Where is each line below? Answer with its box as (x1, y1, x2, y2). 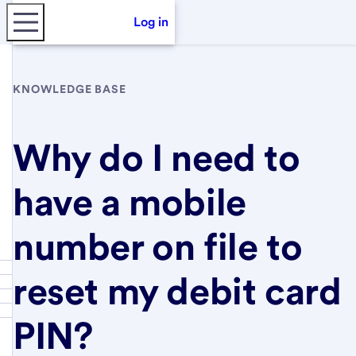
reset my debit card (13, 268, 342, 313)
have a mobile (13, 179, 246, 224)
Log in (133, 14, 168, 29)
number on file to (13, 223, 303, 269)
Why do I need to (13, 134, 300, 180)
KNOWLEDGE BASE (13, 83, 126, 95)
